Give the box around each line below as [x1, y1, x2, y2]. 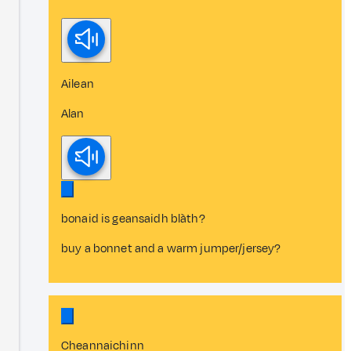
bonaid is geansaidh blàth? [61, 210, 205, 227]
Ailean [61, 75, 94, 92]
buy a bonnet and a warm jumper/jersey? [61, 240, 281, 257]
